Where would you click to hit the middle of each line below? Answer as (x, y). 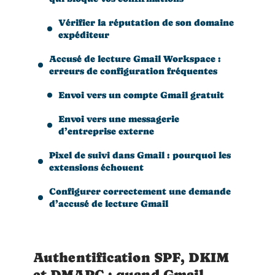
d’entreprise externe (106, 131)
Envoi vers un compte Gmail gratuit (141, 95)
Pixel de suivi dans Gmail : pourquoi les (140, 155)
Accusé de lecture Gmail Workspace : (135, 58)
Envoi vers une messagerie (119, 118)
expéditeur (84, 34)
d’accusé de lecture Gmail (109, 203)
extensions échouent (96, 167)
